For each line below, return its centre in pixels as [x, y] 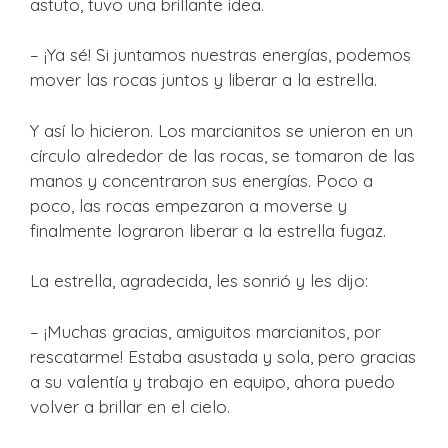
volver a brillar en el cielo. [130, 406]
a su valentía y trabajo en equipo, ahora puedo [212, 381]
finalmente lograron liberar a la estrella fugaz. [208, 230]
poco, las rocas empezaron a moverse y [188, 205]
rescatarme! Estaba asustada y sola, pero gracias [223, 356]
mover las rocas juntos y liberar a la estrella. [203, 79]
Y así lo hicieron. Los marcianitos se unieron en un [221, 130]
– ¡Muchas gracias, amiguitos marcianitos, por [205, 331]
